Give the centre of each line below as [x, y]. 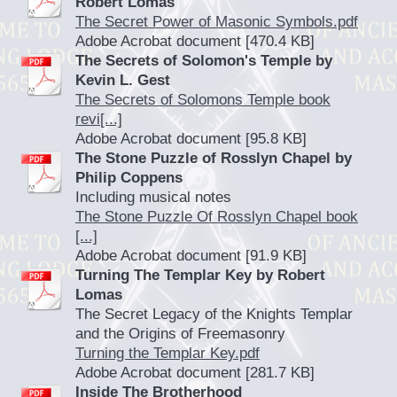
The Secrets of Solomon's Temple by [204, 61]
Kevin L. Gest [123, 80]
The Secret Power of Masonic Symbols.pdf [217, 22]
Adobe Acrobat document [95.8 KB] [191, 139]
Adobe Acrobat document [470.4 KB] [195, 41]
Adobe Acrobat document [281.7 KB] [195, 373]
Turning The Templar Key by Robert [200, 275]
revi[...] [99, 119]
